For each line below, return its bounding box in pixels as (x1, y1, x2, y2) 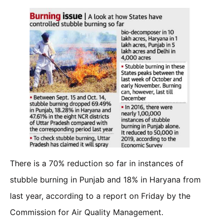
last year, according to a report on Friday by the (10, 190, 190, 201)
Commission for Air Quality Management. (10, 207, 163, 217)
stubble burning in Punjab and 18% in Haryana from (10, 174, 201, 184)
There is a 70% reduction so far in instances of (10, 158, 184, 168)
